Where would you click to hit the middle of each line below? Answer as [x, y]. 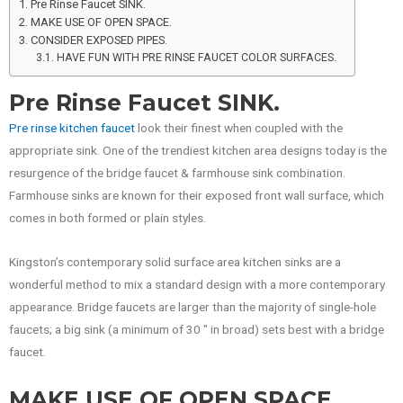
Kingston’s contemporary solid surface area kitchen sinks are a [175, 262]
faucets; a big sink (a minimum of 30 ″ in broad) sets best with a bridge [197, 330]
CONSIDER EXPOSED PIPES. [99, 40]
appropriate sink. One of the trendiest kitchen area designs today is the [198, 151]
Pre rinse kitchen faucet [72, 128]
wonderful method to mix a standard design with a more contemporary [197, 285]
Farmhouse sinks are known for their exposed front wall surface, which [197, 196]
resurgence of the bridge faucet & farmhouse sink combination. [177, 173]
